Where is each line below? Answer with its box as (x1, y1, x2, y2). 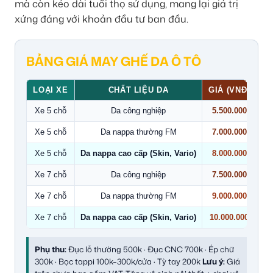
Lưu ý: (202, 255, 225, 267)
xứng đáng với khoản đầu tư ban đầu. (15, 12, 188, 26)
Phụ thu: (35, 243, 66, 255)
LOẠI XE (33, 85, 68, 94)
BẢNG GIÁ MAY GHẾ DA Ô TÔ (26, 52, 201, 69)
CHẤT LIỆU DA (108, 85, 169, 94)
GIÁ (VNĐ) (208, 85, 250, 94)
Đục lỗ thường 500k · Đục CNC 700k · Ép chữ (66, 243, 234, 255)
